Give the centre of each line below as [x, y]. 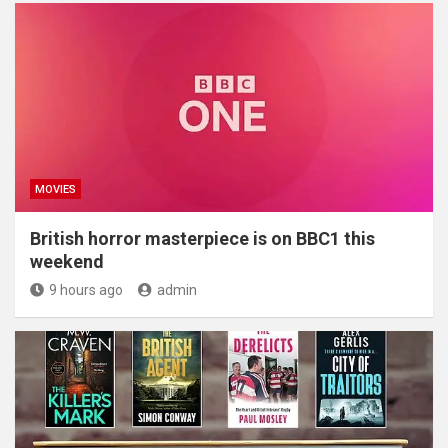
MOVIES [55, 189]
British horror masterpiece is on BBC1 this [202, 238]
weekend [67, 261]
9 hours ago [86, 289]
